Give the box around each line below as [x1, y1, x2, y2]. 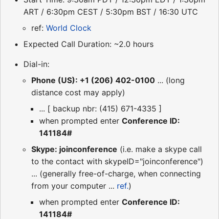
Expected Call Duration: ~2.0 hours [23, 39, 153, 49]
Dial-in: [23, 59, 49, 69]
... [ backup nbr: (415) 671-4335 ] [39, 103, 162, 113]
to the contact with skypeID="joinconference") [31, 156, 203, 166]
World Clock [46, 22, 91, 33]
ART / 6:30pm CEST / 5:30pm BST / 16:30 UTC [23, 6, 198, 17]
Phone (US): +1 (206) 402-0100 [31, 75, 155, 85]
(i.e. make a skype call [117, 144, 202, 154]
